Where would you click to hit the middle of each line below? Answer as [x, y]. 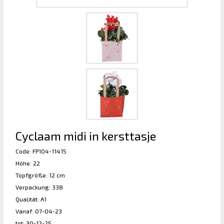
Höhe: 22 [28, 163]
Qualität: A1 [31, 199]
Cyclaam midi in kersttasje [86, 136]
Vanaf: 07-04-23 [39, 211]
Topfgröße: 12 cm [40, 175]
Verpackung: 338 [39, 187]
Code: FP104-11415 [41, 151]
